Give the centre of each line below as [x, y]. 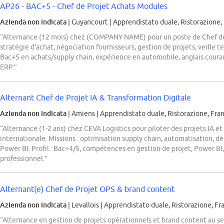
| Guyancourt [88, 22]
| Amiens [81, 114]
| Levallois [83, 205]
